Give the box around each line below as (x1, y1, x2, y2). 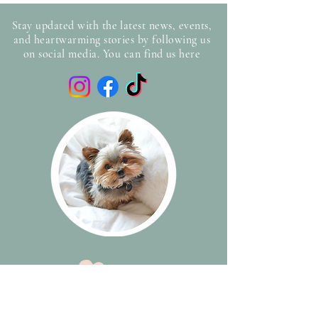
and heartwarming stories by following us (13, 33, 211, 47)
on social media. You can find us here (23, 47, 201, 61)
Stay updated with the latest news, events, (11, 18, 212, 33)
